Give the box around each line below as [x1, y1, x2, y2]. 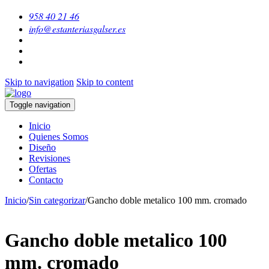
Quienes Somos [29, 131, 88, 142]
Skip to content [76, 77, 133, 87]
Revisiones [29, 153, 70, 163]
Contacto [29, 175, 63, 185]
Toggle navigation [10, 100, 70, 109]
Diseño [29, 142, 56, 153]
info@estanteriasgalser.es [29, 22, 125, 35]
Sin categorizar [29, 195, 85, 205]
